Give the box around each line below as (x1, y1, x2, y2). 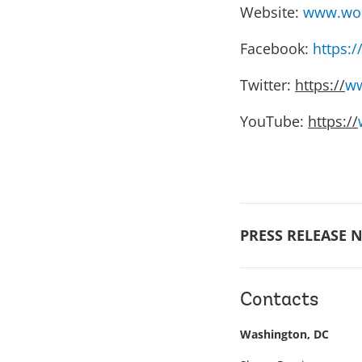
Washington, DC (240, 326, 329, 342)
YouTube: (240, 112, 308, 131)
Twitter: (240, 75, 295, 95)
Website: (240, 2, 303, 22)
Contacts (240, 291, 318, 310)
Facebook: (240, 39, 313, 58)
